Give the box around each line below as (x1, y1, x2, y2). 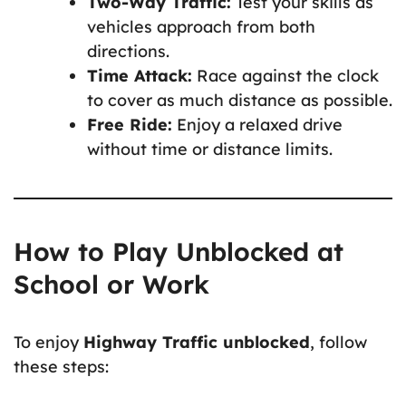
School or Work (14, 267, 209, 300)
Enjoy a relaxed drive (172, 113, 343, 135)
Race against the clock (192, 64, 379, 86)
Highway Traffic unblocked (83, 331, 310, 353)
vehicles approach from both (87, 15, 315, 37)
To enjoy (14, 331, 83, 353)
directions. (87, 40, 169, 62)
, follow (310, 331, 367, 353)
